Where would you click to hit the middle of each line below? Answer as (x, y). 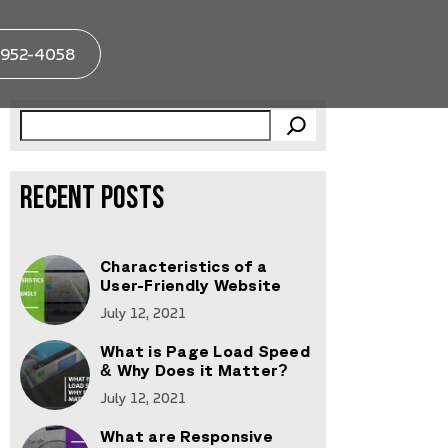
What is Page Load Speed (205, 350)
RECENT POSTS (92, 200)
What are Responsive (186, 435)
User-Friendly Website (191, 284)
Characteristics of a (183, 265)
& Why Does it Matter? (194, 369)
